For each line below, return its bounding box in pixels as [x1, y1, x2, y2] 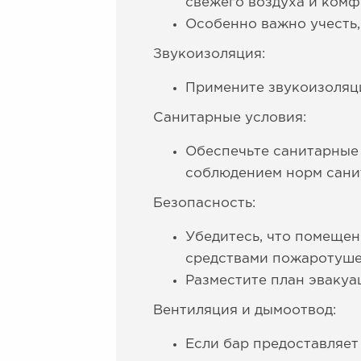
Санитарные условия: [153, 112, 306, 124]
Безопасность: [153, 197, 255, 210]
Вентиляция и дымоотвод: [153, 305, 336, 317]
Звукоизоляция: [153, 48, 265, 60]
